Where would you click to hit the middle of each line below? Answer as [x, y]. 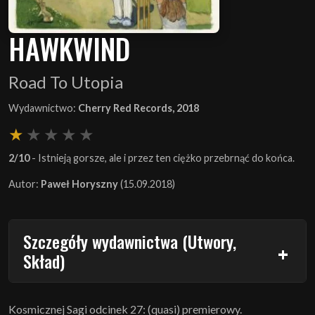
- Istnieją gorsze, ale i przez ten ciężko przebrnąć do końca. [162, 157]
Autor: [25, 184]
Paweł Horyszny [79, 184]
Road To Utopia [66, 82]
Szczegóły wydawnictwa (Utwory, [130, 241]
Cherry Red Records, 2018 [139, 108]
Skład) [44, 261]
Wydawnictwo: [43, 108]
